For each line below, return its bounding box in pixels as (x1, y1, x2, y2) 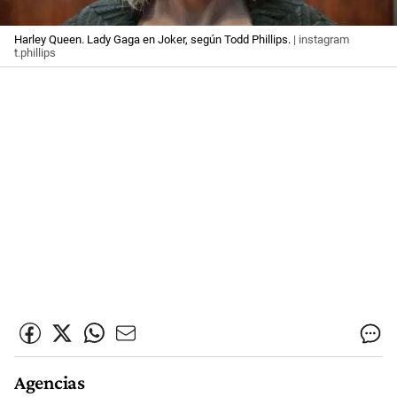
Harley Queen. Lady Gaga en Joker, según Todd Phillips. (14, 33, 291, 47)
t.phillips (14, 46, 56, 60)
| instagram (291, 33, 349, 47)
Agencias (14, 371, 85, 394)
